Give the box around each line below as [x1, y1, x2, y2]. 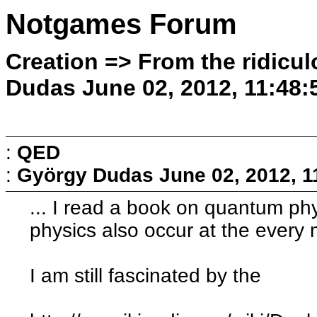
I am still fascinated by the [30, 264, 262, 287]
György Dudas [17, 163, 154, 186]
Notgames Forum [6, 8, 237, 40]
